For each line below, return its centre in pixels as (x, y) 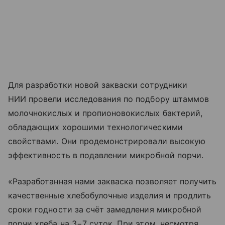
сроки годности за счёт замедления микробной (105, 209)
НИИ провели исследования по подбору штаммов (109, 99)
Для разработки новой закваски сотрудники (98, 85)
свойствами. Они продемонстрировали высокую (107, 141)
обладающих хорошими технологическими (95, 127)
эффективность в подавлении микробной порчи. (106, 155)
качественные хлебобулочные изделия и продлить (110, 195)
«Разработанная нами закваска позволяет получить (113, 181)
